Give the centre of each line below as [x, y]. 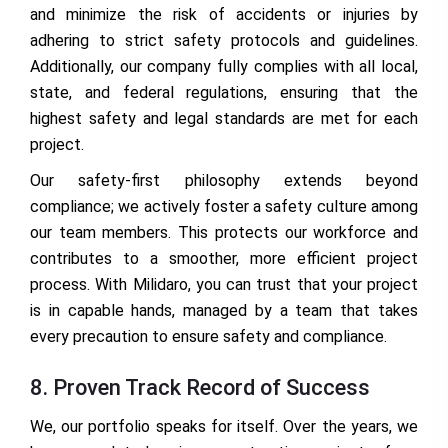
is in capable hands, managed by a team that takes [224, 311]
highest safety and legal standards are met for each [224, 119]
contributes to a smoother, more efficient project [224, 259]
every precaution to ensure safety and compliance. [208, 337]
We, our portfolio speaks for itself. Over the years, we [224, 427]
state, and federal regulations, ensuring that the [224, 93]
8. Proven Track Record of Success [200, 388]
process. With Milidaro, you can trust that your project [224, 285]
